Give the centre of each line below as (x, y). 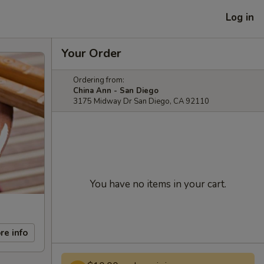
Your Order (91, 53)
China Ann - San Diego (116, 91)
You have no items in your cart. (158, 184)
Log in (240, 17)
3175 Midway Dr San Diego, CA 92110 (141, 101)
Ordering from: (99, 80)
